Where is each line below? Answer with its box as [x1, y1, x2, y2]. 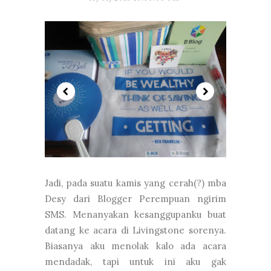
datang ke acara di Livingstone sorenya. [45, 224, 226, 236]
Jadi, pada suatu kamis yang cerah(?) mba [45, 177, 226, 189]
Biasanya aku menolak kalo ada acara [45, 240, 226, 252]
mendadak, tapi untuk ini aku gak [45, 255, 226, 267]
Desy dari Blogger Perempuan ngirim [45, 192, 226, 204]
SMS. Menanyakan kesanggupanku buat [45, 208, 226, 220]
